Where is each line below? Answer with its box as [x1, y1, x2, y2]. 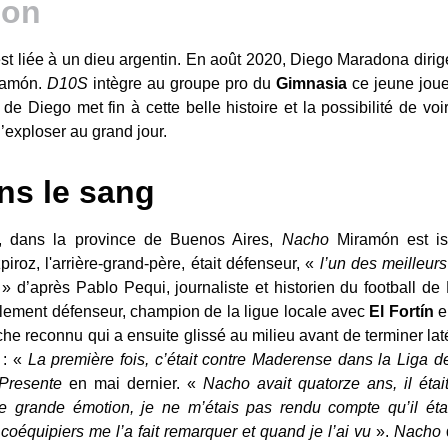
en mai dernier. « [62, 375, 204, 392]
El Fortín [369, 303, 434, 320]
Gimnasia [276, 75, 353, 92]
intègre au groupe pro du [87, 75, 277, 92]
